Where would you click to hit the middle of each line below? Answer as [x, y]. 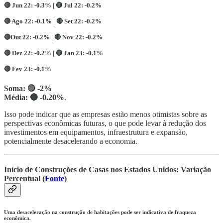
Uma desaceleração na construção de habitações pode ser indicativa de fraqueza [100, 212]
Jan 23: [74, 53]
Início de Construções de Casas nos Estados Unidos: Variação [108, 170]
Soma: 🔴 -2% [28, 89]
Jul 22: [73, 5]
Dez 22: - [24, 53]
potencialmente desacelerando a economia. [71, 141]
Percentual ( [24, 179]
